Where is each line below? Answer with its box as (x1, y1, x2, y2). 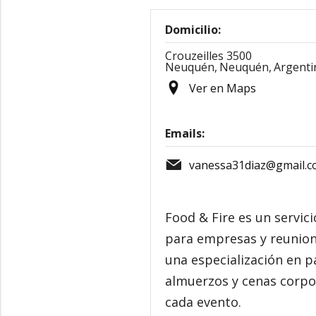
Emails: (165, 126, 205, 141)
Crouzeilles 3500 (165, 48, 252, 63)
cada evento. (165, 293, 241, 310)
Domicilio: (165, 22, 221, 37)
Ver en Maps (189, 80, 256, 96)
